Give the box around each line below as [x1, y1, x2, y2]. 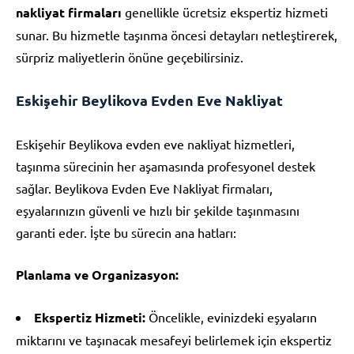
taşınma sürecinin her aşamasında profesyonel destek [16, 157, 315, 174]
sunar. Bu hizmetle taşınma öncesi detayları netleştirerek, [16, 26, 337, 43]
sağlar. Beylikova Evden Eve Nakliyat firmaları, [16, 179, 273, 196]
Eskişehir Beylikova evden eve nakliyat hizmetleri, [16, 135, 295, 152]
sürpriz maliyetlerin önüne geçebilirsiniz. [16, 48, 243, 65]
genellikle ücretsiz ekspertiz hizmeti [122, 3, 328, 20]
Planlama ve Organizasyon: [16, 265, 179, 283]
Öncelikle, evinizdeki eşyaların [145, 308, 317, 325]
